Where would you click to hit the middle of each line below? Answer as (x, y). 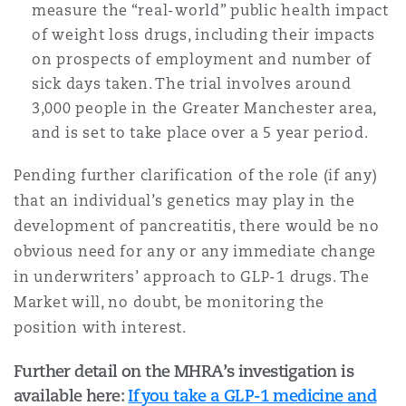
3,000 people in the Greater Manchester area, (204, 108)
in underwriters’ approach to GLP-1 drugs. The (192, 277)
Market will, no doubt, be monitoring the (169, 302)
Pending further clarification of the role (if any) (196, 175)
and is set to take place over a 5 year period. (200, 133)
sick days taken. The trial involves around (192, 84)
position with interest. (100, 328)
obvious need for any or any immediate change (195, 251)
